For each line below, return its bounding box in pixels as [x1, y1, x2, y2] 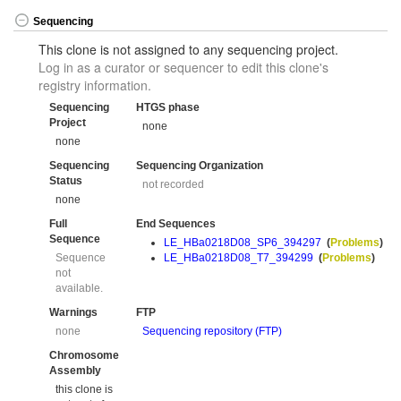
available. [55, 281, 104, 294]
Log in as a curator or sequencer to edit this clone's [38, 58, 328, 77]
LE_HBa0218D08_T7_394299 [164, 251, 314, 264]
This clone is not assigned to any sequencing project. [38, 40, 338, 59]
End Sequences [136, 218, 216, 231]
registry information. [38, 76, 151, 95]
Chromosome [49, 349, 119, 363]
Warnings [49, 306, 98, 320]
